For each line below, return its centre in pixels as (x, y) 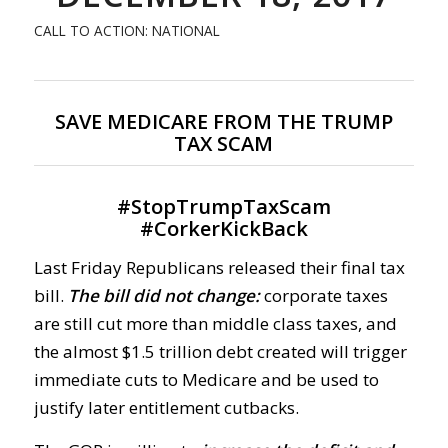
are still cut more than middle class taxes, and (215, 324)
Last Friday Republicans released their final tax (219, 268)
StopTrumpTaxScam (230, 206)
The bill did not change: (163, 296)
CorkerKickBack (230, 228)
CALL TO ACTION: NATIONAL (126, 30)
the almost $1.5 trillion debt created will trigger (220, 352)
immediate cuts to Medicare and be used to (206, 380)
